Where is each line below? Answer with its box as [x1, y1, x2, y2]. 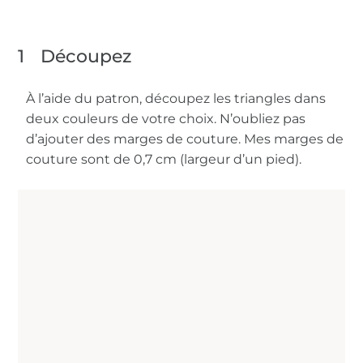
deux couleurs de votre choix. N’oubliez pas [26, 111, 306, 127]
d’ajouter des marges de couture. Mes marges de [26, 131, 344, 147]
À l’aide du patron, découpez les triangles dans [26, 91, 327, 107]
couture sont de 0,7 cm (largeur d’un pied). [26, 152, 302, 168]
